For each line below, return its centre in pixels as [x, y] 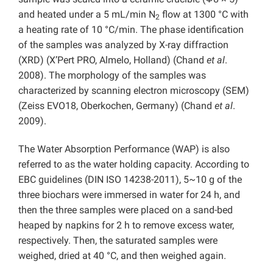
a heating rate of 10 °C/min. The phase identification [131, 30]
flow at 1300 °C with [204, 15]
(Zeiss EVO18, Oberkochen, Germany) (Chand [116, 106]
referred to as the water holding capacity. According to [134, 165]
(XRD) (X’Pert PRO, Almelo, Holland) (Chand [112, 60]
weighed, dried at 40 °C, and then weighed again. [122, 256]
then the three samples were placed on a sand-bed [126, 210]
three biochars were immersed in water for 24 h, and [129, 195]
